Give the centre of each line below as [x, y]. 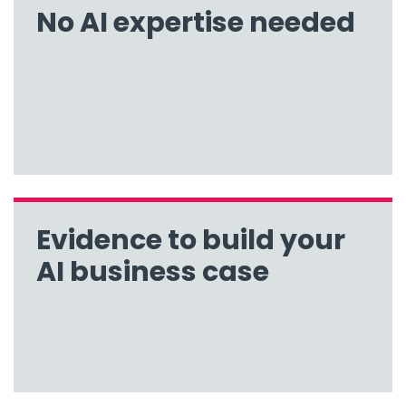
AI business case [153, 271]
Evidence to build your [191, 240]
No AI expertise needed [196, 22]
